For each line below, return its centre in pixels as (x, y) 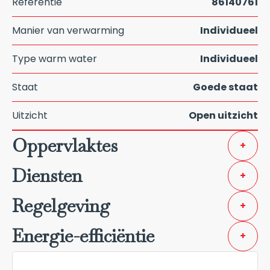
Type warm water (55, 59)
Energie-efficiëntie (83, 236)
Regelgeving (61, 206)
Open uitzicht (223, 115)
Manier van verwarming (68, 30)
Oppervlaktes (65, 145)
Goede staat (225, 87)
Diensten (47, 175)
